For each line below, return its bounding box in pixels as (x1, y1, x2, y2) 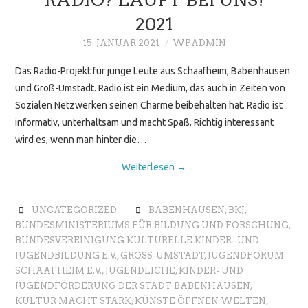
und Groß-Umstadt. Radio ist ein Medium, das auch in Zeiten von (15, 82, 286, 94)
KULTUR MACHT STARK (15, 296, 132, 307)
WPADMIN (172, 37, 226, 48)
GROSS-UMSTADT (120, 250, 199, 261)
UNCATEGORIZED (31, 205, 117, 216)
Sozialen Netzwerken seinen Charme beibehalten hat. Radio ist (15, 100, 283, 111)
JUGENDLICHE (105, 265, 176, 276)
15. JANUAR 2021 (82, 37, 159, 48)
